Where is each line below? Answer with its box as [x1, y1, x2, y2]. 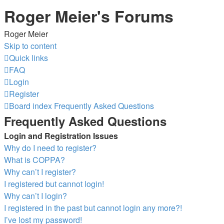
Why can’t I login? [4, 190, 67, 201]
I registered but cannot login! [4, 178, 104, 189]
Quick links [9, 52, 48, 63]
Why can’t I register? [4, 166, 76, 177]
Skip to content [4, 40, 56, 51]
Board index [9, 100, 52, 111]
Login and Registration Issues [4, 130, 118, 141]
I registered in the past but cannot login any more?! [4, 202, 182, 213]
